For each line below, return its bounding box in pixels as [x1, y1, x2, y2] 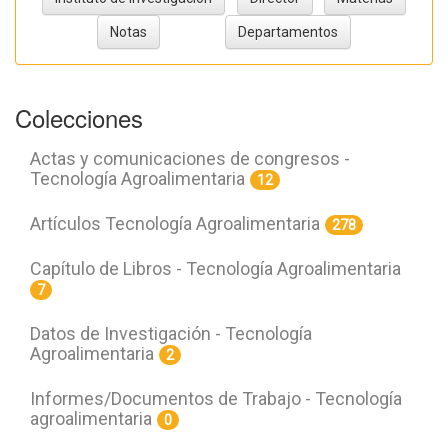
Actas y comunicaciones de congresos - [30, 148, 350, 170]
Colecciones [15, 100, 143, 136]
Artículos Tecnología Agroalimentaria [30, 213, 320, 235]
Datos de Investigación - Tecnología [30, 323, 312, 345]
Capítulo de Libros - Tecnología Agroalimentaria [30, 258, 401, 280]
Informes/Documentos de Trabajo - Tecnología [30, 388, 402, 410]
